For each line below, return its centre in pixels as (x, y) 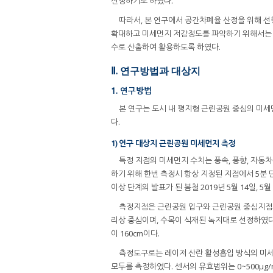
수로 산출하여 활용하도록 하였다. (166, 47)
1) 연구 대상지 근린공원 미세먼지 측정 (173, 143)
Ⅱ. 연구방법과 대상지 (156, 71)
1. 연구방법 (131, 91)
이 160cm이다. (135, 234)
